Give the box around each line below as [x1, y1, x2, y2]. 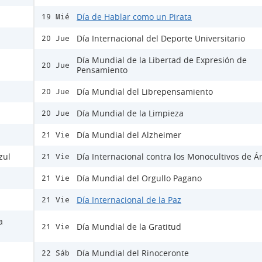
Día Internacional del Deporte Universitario [77, 33, 245, 44]
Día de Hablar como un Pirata [77, 11, 192, 23]
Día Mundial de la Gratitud [77, 220, 181, 232]
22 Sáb [42, 249, 70, 258]
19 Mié [42, 12, 70, 22]
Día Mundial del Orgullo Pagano [77, 173, 202, 184]
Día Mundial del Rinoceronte [77, 247, 189, 259]
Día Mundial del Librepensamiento [77, 86, 213, 98]
